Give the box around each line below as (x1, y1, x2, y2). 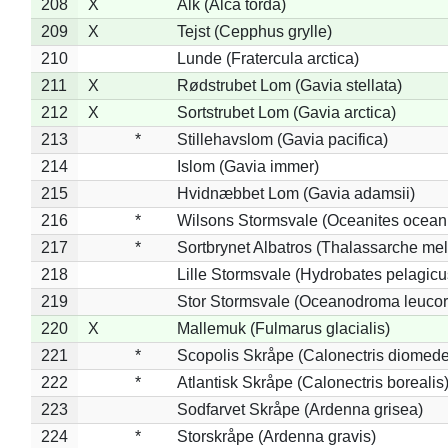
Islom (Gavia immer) (176, 157, 319, 175)
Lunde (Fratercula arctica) (176, 49, 359, 67)
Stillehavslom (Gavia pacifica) (176, 130, 388, 148)
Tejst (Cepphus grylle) (176, 22, 332, 40)
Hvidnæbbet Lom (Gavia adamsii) (176, 184, 415, 202)
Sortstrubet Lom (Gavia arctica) (176, 103, 396, 121)
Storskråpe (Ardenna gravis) (176, 427, 376, 445)
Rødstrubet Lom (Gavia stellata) (176, 76, 402, 94)
